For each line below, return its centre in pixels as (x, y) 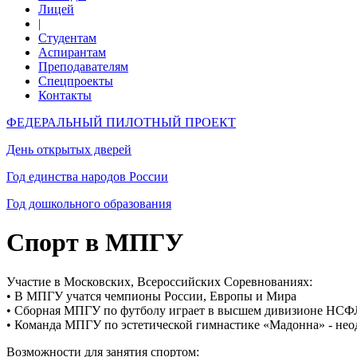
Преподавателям (83, 67)
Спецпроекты (76, 81)
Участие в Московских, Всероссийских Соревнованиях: (159, 281)
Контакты (65, 95)
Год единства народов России (87, 177)
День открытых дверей (69, 149)
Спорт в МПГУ (95, 243)
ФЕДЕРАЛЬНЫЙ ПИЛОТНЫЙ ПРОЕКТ (121, 122)
